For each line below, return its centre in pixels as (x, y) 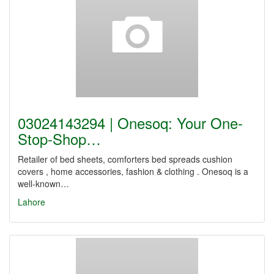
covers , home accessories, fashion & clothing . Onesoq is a (133, 171)
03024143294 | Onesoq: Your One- (130, 123)
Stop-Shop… (59, 139)
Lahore (31, 202)
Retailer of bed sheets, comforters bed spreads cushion (125, 159)
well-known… (43, 183)
